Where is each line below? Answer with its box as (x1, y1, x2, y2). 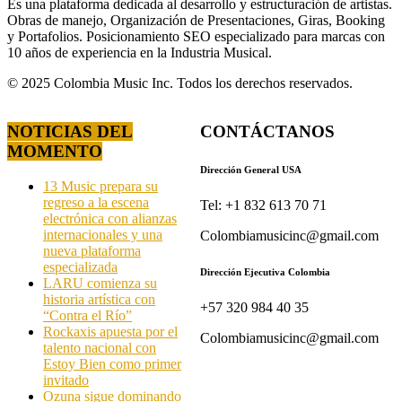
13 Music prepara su (43, 179, 158, 195)
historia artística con (43, 292, 155, 308)
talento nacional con (43, 340, 156, 356)
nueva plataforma (43, 243, 141, 259)
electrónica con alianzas (43, 211, 177, 227)
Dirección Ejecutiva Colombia (200, 267, 331, 278)
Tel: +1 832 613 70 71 (200, 197, 328, 214)
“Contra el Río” (43, 308, 132, 324)
